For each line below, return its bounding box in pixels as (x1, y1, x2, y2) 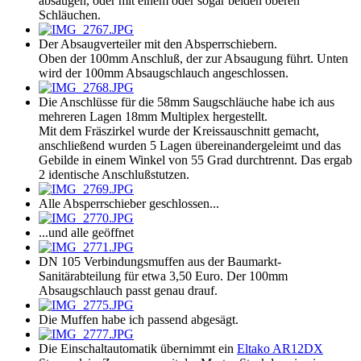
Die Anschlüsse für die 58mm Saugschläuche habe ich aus (39, 95, 334, 110)
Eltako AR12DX (237, 342, 323, 356)
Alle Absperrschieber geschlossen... (39, 197, 219, 211)
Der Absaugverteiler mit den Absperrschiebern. (39, 37, 277, 52)
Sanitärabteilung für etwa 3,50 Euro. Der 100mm (39, 269, 288, 284)
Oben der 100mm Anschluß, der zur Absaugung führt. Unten (39, 52, 348, 66)
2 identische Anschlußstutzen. (39, 168, 189, 182)
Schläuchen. (39, 8, 101, 23)
